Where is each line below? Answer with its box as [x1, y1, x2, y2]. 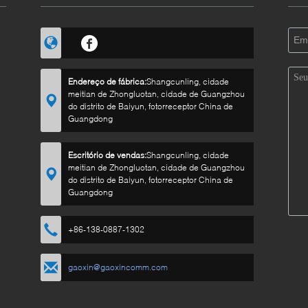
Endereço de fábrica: [68, 76, 146, 87]
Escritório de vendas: [68, 150, 146, 160]
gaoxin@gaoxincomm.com [68, 262, 168, 272]
